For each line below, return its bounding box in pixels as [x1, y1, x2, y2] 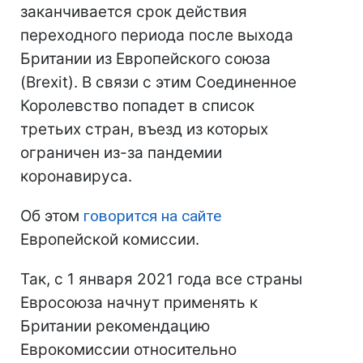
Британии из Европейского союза [20, 49, 271, 69]
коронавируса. [20, 167, 132, 186]
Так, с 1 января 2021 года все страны [20, 270, 302, 289]
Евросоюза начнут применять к [20, 293, 258, 313]
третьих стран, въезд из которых [20, 120, 268, 139]
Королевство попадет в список [20, 96, 254, 116]
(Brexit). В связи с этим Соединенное [20, 73, 297, 92]
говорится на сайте [83, 207, 221, 226]
